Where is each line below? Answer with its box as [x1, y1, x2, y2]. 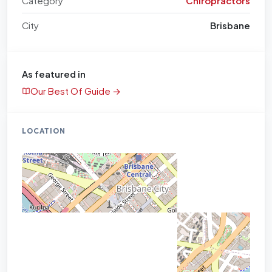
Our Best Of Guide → [30, 85, 121, 97]
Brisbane [210, 19, 250, 31]
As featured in [22, 68, 86, 80]
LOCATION [22, 126, 66, 135]
